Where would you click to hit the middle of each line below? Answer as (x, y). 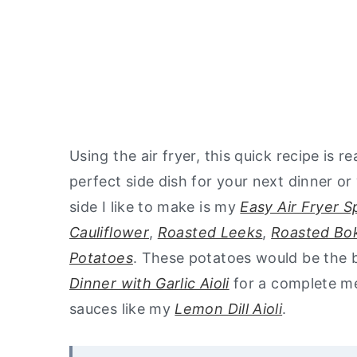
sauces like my (122, 308)
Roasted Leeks (210, 232)
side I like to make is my (155, 206)
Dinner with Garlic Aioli (149, 283)
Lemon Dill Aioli (229, 308)
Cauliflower (109, 232)
